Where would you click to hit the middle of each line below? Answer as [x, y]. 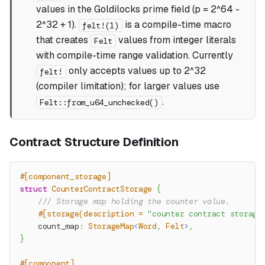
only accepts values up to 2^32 [136, 71]
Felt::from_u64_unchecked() [99, 102]
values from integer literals [176, 40]
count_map [49, 227]
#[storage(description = [93, 214]
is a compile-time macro [177, 25]
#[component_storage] [65, 177]
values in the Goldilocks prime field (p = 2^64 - [138, 9]
